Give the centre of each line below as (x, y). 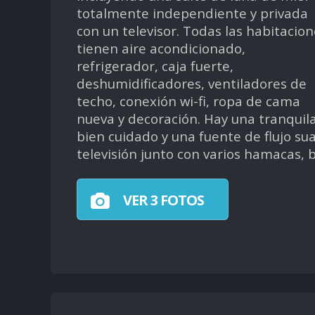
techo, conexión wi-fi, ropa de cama (188, 101)
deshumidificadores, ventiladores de (191, 83)
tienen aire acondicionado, (161, 48)
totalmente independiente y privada (192, 13)
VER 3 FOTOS (162, 200)
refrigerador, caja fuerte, (155, 65)
